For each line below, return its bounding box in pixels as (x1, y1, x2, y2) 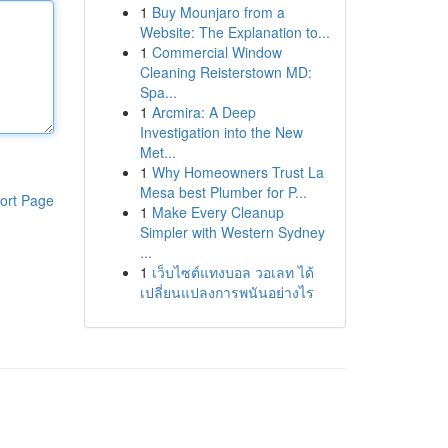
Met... (139, 142, 176, 162)
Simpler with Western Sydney (139, 222, 325, 242)
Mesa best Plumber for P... (139, 182, 307, 202)
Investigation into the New (139, 122, 303, 142)
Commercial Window (151, 42, 282, 62)
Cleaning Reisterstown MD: (139, 62, 312, 82)
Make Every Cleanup (151, 202, 284, 222)
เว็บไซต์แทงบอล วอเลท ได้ (151, 262, 314, 282)
